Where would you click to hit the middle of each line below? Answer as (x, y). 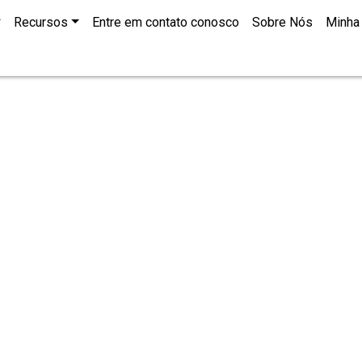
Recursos (41, 22)
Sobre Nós (282, 22)
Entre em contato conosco (165, 22)
